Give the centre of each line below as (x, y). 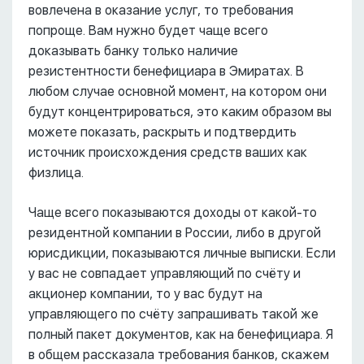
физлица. (56, 173)
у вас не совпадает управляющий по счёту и (165, 274)
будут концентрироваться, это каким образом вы (180, 112)
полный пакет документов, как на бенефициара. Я (181, 335)
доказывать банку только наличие (133, 51)
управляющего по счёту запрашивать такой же (173, 314)
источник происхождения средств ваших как (168, 153)
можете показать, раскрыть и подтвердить (162, 132)
